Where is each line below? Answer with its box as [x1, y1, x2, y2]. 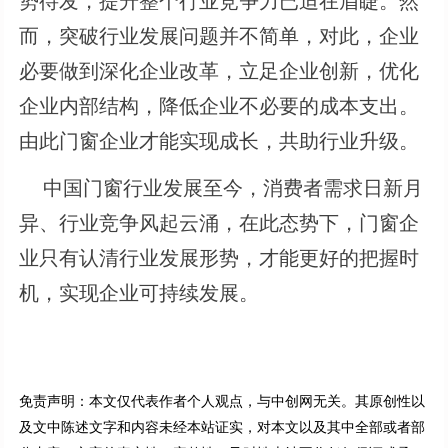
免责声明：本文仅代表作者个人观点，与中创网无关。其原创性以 [19, 392, 426, 409]
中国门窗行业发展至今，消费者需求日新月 [19, 176, 424, 199]
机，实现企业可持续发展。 [19, 281, 260, 304]
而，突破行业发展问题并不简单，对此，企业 [19, 24, 420, 47]
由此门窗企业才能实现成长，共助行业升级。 [19, 129, 420, 152]
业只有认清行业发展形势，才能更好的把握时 [19, 246, 420, 269]
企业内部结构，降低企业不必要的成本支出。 [19, 94, 420, 117]
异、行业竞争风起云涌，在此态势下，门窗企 [19, 211, 420, 234]
